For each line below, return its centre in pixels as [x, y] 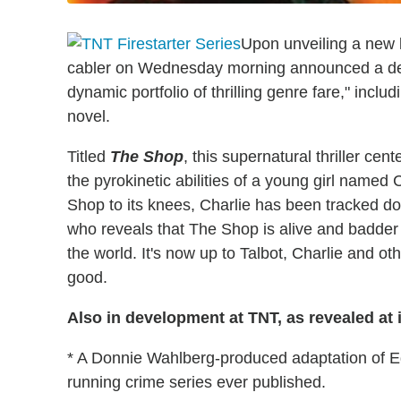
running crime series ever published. [196, 382]
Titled [89, 156]
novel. [89, 116]
